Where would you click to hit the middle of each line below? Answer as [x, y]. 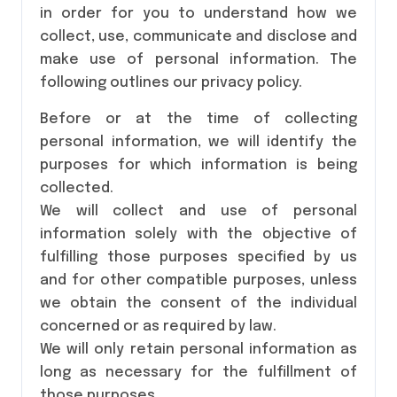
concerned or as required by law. [158, 327]
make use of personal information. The [198, 60]
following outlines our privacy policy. [171, 83]
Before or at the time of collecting [198, 119]
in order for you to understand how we [198, 14]
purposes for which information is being [198, 165]
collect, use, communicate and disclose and [198, 37]
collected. [77, 188]
